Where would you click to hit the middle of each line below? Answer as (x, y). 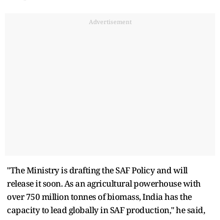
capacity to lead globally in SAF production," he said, (106, 210)
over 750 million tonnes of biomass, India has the (99, 196)
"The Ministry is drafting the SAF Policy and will (97, 170)
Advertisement (110, 22)
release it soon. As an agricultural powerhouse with (104, 183)
